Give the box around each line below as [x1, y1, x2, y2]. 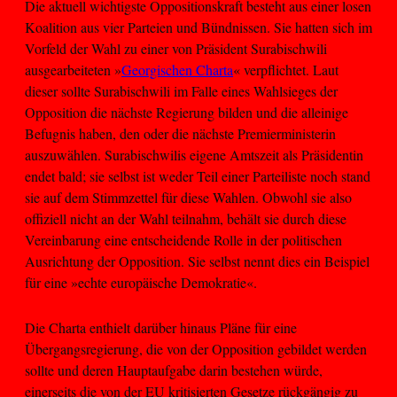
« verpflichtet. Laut [233, 60, 339, 80]
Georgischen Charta [121, 60, 233, 80]
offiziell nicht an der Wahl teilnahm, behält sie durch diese [25, 209, 346, 229]
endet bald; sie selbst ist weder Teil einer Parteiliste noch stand [25, 167, 370, 186]
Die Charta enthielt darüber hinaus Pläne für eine [25, 317, 297, 337]
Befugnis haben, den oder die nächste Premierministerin [25, 124, 336, 144]
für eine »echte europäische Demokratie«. [25, 273, 257, 292]
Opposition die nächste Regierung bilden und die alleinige [25, 103, 348, 122]
